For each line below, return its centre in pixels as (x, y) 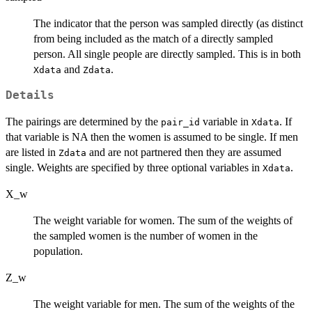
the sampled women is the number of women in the (146, 236)
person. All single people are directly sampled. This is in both (167, 54)
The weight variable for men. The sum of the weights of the (164, 304)
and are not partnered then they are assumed (184, 153)
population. (58, 251)
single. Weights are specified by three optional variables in (134, 168)
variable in (226, 122)
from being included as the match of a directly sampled (153, 39)
